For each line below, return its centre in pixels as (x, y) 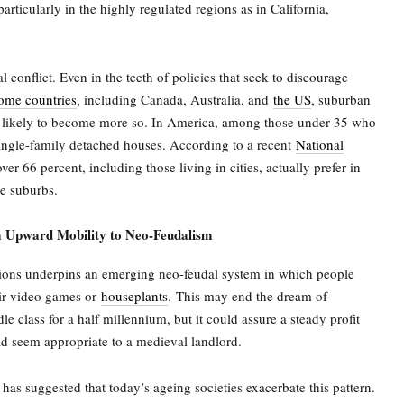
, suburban (341, 99)
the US (292, 99)
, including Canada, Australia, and (175, 99)
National (320, 144)
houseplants (134, 296)
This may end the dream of (252, 296)
